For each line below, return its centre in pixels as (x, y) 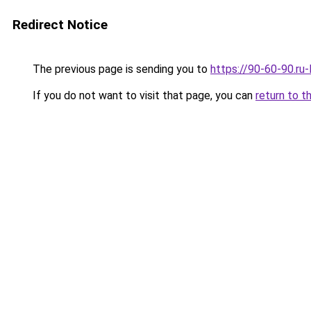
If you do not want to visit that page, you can (143, 95)
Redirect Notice (60, 25)
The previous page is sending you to (120, 69)
